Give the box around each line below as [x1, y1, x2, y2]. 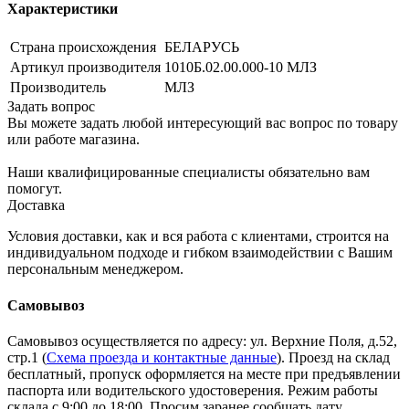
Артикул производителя [10, 59, 161, 76]
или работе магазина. [7, 131, 140, 148]
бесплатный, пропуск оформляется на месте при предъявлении [7, 365, 401, 382]
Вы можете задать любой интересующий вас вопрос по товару [7, 115, 398, 131]
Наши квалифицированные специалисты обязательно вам [7, 164, 370, 181]
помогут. [7, 181, 62, 197]
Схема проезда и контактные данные [47, 349, 277, 365]
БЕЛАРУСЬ [164, 39, 239, 56]
